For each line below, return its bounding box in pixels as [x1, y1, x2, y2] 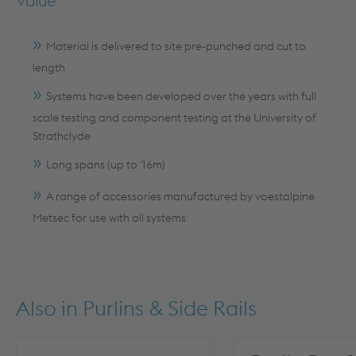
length [33, 60, 65, 75]
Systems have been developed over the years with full [46, 89, 316, 103]
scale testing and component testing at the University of [33, 110, 316, 125]
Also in [16, 294, 83, 321]
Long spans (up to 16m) [46, 157, 165, 172]
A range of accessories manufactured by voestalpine [46, 189, 315, 203]
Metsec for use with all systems [33, 211, 186, 225]
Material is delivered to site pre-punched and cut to [46, 39, 306, 53]
